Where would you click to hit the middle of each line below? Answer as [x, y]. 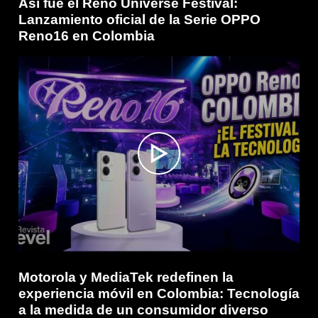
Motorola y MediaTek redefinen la [126, 277]
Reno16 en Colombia [87, 35]
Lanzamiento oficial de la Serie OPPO [139, 19]
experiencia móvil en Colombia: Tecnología [159, 293]
